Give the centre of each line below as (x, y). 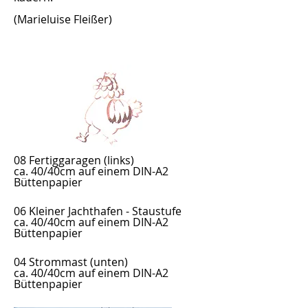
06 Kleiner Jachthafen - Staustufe (98, 211)
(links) (118, 160)
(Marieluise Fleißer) (63, 19)
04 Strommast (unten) (71, 262)
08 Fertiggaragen (57, 160)
